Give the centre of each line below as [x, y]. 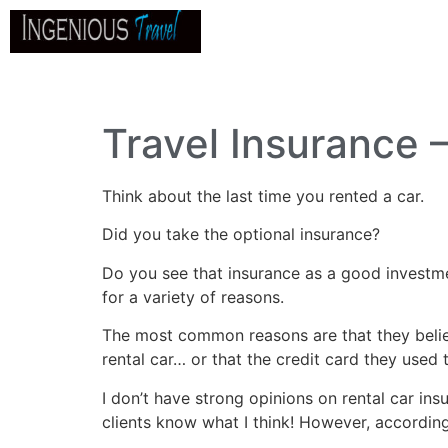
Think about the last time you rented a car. [263, 196]
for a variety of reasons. [193, 296]
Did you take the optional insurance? [241, 234]
